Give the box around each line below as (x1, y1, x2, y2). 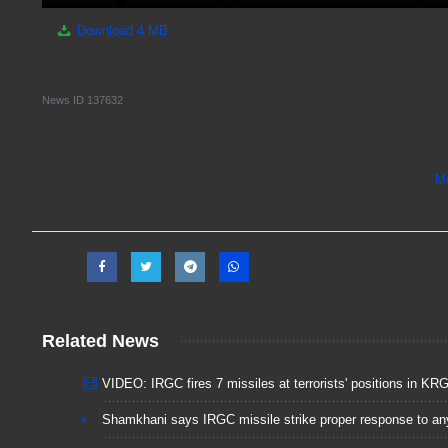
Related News (42, 331, 159, 352)
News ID (42, 94, 87, 107)
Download (72, 23, 137, 39)
